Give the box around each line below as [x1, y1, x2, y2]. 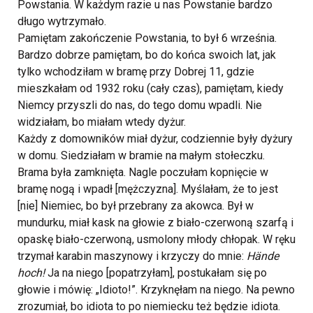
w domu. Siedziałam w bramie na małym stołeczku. [17, 149, 265, 162]
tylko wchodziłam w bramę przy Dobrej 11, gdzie [17, 65, 254, 78]
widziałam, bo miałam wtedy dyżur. [17, 115, 186, 129]
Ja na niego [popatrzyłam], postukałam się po [45, 266, 267, 279]
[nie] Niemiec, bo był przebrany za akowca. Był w [17, 199, 254, 212]
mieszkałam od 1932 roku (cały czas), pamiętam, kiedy [17, 82, 284, 95]
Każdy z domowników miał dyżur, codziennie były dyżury [17, 132, 293, 145]
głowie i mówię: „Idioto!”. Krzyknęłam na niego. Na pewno [17, 283, 295, 296]
